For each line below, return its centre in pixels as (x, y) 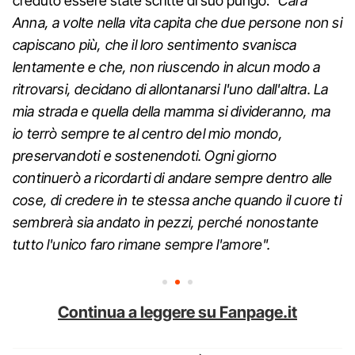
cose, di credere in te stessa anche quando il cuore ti (177, 200)
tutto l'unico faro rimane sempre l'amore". (142, 244)
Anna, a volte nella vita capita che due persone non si (177, 22)
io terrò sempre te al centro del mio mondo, (148, 133)
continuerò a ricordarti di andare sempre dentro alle (173, 177)
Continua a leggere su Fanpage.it (177, 312)
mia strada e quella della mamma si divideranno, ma (172, 111)
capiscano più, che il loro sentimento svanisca (155, 44)
